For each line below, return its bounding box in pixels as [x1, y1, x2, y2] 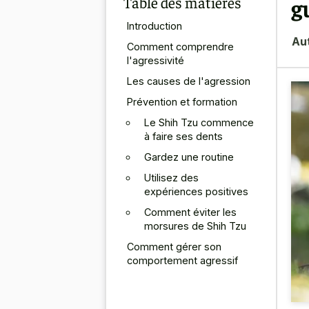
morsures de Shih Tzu [144, 219, 246, 232]
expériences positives [144, 185, 248, 197]
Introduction [127, 19, 182, 32]
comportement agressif [127, 254, 238, 266]
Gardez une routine [144, 150, 234, 163]
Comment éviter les [144, 206, 237, 218]
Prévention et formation [127, 95, 237, 108]
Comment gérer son [127, 240, 221, 252]
